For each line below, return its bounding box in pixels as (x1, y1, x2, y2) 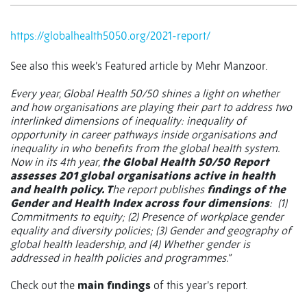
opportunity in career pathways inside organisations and (10, 127, 276, 142)
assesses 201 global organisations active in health (10, 169, 275, 183)
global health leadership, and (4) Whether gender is (10, 237, 250, 251)
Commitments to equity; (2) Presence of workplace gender (10, 210, 284, 224)
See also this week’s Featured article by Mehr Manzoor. (10, 59, 267, 73)
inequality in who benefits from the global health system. (10, 141, 279, 156)
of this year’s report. (151, 278, 247, 293)
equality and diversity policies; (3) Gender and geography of (10, 223, 291, 238)
